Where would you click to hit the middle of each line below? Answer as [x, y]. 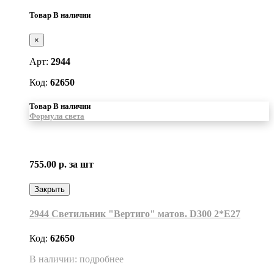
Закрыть [50, 190]
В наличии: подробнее [76, 259]
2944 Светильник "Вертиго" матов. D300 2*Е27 [135, 214]
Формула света [57, 116]
